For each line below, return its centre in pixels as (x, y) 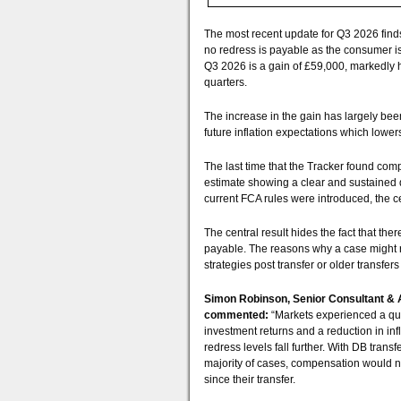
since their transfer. (250, 380)
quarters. (226, 82)
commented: (236, 315)
